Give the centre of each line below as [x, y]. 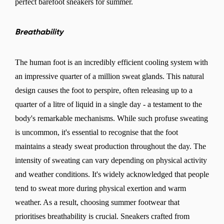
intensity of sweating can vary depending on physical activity [111, 160]
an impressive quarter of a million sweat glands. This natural [109, 76]
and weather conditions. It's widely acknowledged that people [112, 174]
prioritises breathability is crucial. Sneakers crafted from [102, 216]
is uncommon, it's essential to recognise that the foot [96, 132]
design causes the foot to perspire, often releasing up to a [104, 90]
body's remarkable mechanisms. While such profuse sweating [111, 118]
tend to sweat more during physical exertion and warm [100, 188]
